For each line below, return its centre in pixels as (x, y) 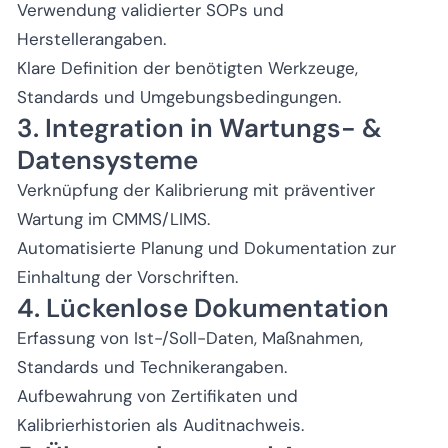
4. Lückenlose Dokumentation (203, 307)
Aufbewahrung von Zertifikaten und (157, 395)
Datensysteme (107, 159)
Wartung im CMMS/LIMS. (113, 218)
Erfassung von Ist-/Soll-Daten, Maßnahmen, (190, 337)
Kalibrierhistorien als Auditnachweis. (160, 424)
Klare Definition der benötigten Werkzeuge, (187, 67)
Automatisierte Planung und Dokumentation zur (206, 247)
